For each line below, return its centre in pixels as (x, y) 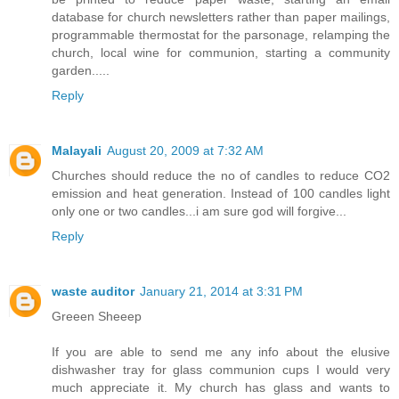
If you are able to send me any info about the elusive (221, 352)
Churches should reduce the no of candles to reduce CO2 (221, 176)
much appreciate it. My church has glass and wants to (221, 388)
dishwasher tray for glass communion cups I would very (221, 370)
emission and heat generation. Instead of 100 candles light (221, 194)
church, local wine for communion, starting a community (221, 53)
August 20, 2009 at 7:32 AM (185, 151)
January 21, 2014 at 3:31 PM (221, 292)
